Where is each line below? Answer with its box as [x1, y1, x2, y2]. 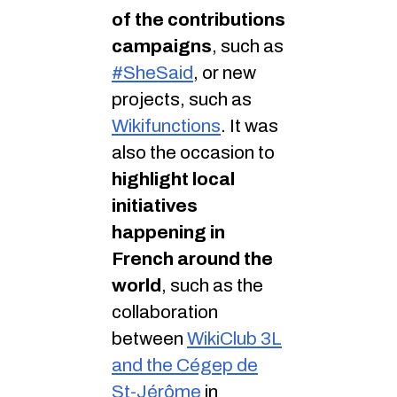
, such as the [161, 275, 263, 295]
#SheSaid [112, 62, 193, 82]
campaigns [112, 35, 212, 56]
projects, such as [112, 89, 252, 109]
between [112, 328, 187, 348]
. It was [221, 115, 278, 136]
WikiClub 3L [187, 328, 282, 348]
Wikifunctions [112, 115, 221, 136]
